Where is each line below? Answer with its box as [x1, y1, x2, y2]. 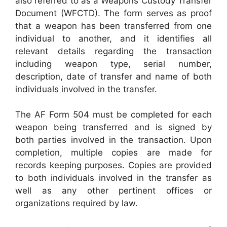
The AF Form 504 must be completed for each [15, 109, 212, 120]
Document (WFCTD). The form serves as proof [15, 8, 212, 18]
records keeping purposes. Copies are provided [15, 160, 212, 170]
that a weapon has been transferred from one [15, 20, 212, 31]
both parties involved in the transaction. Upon [15, 135, 212, 145]
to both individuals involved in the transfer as [15, 173, 212, 183]
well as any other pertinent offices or [15, 185, 212, 196]
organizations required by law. [15, 198, 138, 208]
